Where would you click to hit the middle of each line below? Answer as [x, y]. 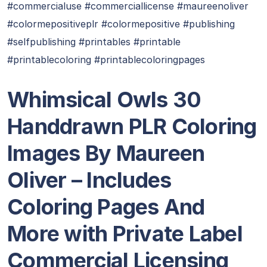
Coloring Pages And [106, 207]
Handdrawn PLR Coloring [132, 126]
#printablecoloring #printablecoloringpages [106, 60]
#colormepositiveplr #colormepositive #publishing [121, 24]
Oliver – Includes [89, 180]
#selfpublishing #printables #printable [94, 42]
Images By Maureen [106, 153]
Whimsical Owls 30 [104, 100]
